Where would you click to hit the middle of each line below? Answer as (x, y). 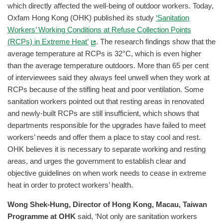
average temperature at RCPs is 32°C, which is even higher (104, 54)
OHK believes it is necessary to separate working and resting (107, 150)
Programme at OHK (42, 216)
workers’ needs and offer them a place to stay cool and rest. (104, 138)
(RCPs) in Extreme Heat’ (48, 42)
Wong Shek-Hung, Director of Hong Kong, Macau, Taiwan (107, 204)
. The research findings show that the (156, 42)
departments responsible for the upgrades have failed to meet (107, 126)
